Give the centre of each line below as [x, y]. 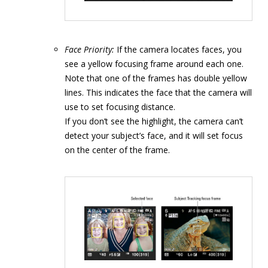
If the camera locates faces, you [178, 50]
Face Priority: [89, 50]
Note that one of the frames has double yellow [156, 78]
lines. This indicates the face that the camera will [158, 93]
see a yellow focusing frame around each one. [154, 64]
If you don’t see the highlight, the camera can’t [154, 121]
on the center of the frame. [117, 150]
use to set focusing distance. [120, 107]
